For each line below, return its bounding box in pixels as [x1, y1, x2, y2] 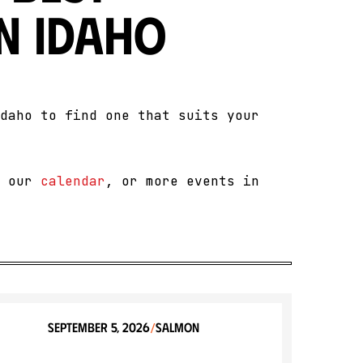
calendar [41, 173, 105, 190]
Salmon [155, 319, 199, 335]
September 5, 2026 [47, 319, 150, 335]
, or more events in [105, 173, 259, 190]
